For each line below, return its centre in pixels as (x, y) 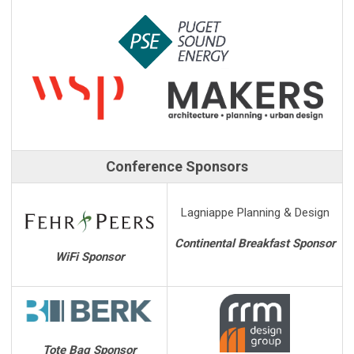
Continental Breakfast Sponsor (255, 243)
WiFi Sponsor (89, 256)
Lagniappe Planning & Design (255, 212)
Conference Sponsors (177, 166)
